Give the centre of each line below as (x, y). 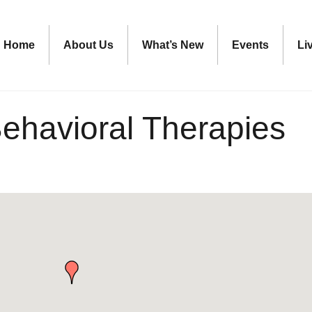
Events (251, 45)
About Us (89, 45)
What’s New (173, 45)
